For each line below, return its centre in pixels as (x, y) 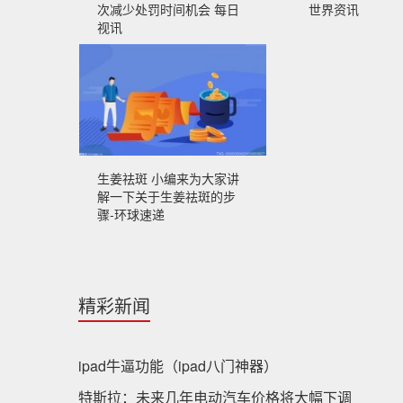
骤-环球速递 (131, 214)
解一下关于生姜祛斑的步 (166, 196)
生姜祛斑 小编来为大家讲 (168, 178)
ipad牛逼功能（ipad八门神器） (178, 366)
